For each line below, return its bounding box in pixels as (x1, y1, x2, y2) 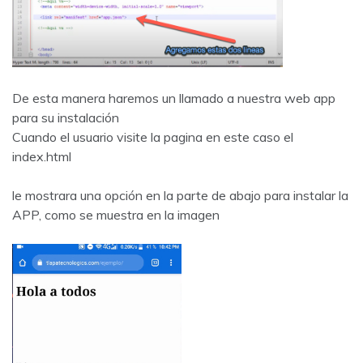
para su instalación (12, 109, 119, 126)
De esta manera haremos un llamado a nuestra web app (12, 89, 335, 106)
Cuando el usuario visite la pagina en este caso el (12, 128, 293, 145)
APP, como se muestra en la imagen (12, 206, 220, 223)
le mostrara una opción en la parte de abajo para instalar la (12, 186, 348, 203)
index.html (12, 147, 71, 164)
